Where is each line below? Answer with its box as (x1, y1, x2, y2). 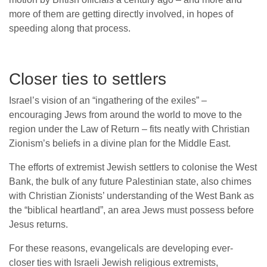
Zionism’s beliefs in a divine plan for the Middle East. (9, 138, 231, 149)
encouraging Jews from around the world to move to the (9, 110, 242, 120)
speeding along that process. (9, 23, 131, 34)
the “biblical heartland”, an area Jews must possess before (9, 205, 254, 216)
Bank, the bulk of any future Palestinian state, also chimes (9, 176, 252, 187)
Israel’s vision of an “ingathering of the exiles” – (9, 95, 207, 106)
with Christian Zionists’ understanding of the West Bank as (9, 191, 254, 201)
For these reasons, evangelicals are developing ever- (9, 243, 233, 254)
